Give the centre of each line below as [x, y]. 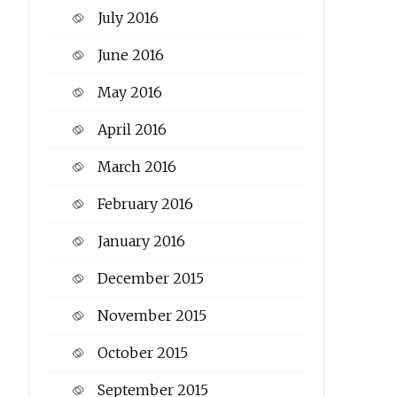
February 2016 [145, 204]
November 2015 [152, 316]
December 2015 [150, 279]
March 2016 [136, 167]
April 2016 [132, 130]
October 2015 [142, 353]
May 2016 [129, 93]
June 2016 [130, 55]
